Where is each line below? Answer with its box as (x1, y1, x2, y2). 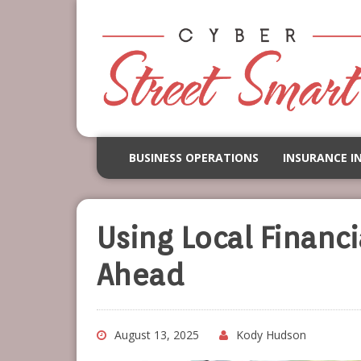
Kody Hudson (235, 327, 306, 343)
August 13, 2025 (114, 327, 199, 343)
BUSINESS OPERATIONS (128, 150, 259, 166)
